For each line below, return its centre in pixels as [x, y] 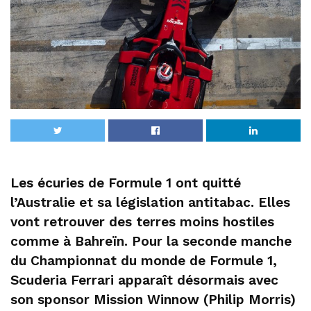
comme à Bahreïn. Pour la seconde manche [151, 241]
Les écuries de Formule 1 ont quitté [126, 183]
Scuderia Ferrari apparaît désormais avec [144, 280]
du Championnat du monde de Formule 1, [144, 260]
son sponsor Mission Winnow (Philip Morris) [153, 299]
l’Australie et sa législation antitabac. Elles [150, 202]
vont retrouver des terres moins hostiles [142, 221]
